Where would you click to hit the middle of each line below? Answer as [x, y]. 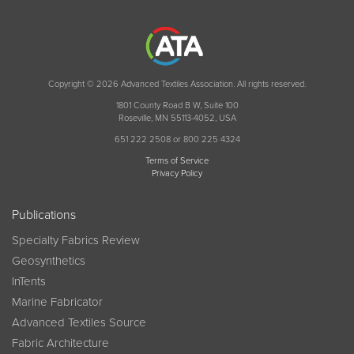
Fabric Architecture [60, 343]
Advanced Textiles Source [79, 323]
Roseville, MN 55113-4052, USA [177, 119]
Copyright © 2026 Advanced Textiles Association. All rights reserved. [177, 85]
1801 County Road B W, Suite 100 [177, 106]
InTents [29, 282]
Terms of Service [177, 161]
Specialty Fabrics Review [76, 241]
